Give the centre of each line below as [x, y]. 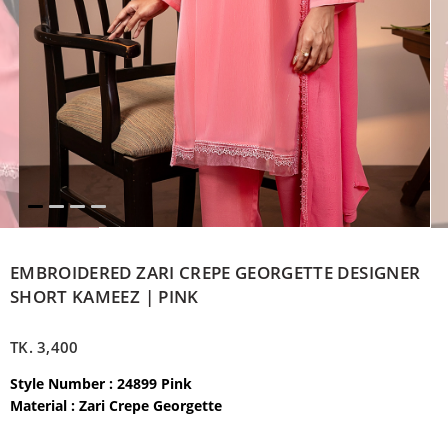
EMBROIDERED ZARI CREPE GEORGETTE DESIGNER [215, 271]
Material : [44, 405]
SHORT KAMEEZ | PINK [104, 295]
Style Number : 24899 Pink [103, 383]
